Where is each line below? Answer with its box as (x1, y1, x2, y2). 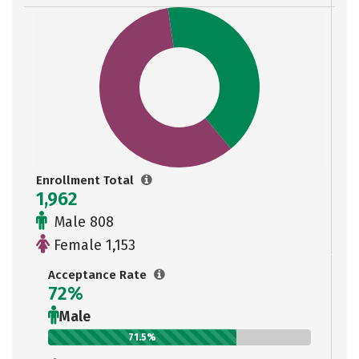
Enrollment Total (36, 173, 137, 188)
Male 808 (50, 213, 114, 231)
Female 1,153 (50, 236, 135, 254)
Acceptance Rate (48, 268, 150, 282)
